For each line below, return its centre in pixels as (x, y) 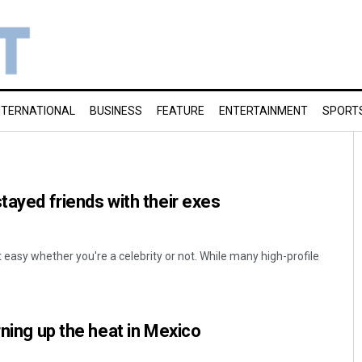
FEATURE (181, 111)
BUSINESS (116, 111)
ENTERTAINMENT (263, 111)
